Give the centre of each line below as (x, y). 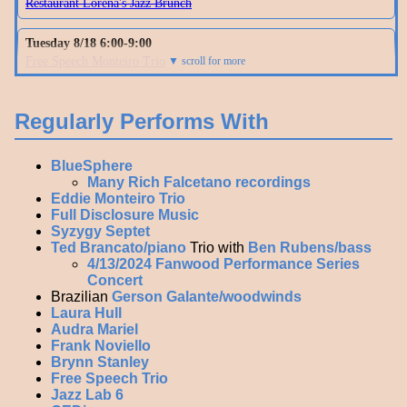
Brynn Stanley (100, 362)
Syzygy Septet (100, 231)
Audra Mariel (94, 329)
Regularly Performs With (142, 121)
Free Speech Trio (109, 378)
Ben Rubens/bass (310, 247)
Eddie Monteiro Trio (118, 198)
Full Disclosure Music (125, 214)
